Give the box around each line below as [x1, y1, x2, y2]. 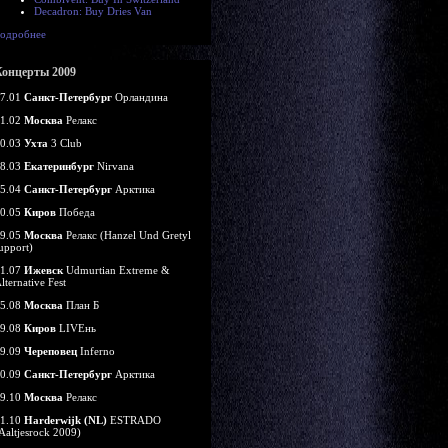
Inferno [77, 345, 115, 357]
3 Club [48, 137, 82, 149]
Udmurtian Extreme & [63, 264, 170, 276]
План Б [63, 299, 99, 311]
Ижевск [24, 264, 63, 276]
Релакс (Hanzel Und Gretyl [63, 229, 191, 241]
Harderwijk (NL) [24, 414, 107, 426]
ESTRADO [107, 414, 161, 426]
